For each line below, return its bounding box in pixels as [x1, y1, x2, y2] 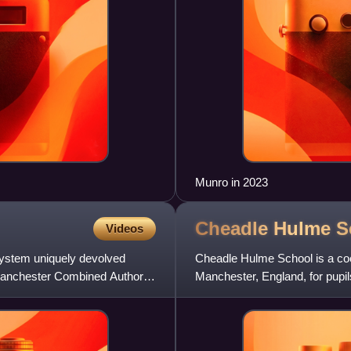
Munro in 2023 [195, 175, 268, 190]
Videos [106, 222, 143, 236]
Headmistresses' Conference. [195, 288, 348, 302]
